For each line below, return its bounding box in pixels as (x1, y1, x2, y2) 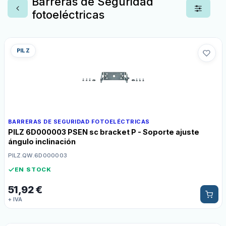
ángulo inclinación (8, 137, 76, 146)
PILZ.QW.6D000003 (8, 152, 68, 159)
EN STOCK (14, 166, 51, 173)
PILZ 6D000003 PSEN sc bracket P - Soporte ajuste (8, 128, 199, 136)
